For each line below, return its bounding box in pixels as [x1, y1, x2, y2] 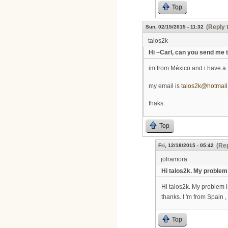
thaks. [149, 100, 165, 107]
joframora [161, 155, 187, 163]
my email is [149, 82, 181, 90]
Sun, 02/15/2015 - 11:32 [146, 23, 204, 30]
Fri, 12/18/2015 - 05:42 [158, 142, 214, 148]
